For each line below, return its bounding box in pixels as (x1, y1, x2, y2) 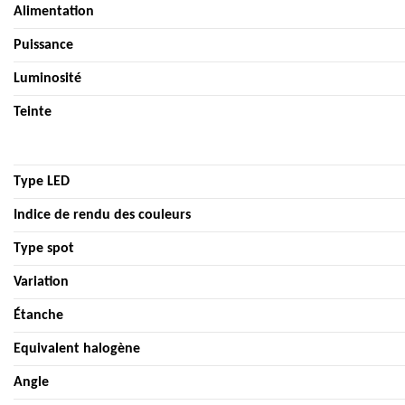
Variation (14, 274, 69, 289)
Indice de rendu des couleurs (14, 207, 191, 222)
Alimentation (14, 4, 94, 19)
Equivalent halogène (14, 341, 140, 356)
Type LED (14, 174, 70, 189)
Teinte (14, 104, 52, 119)
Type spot (14, 240, 74, 256)
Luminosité (14, 71, 81, 86)
